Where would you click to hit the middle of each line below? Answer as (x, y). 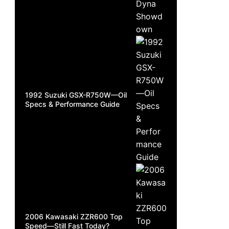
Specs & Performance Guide (72, 104)
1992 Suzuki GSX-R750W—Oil (76, 95)
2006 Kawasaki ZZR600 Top (74, 216)
